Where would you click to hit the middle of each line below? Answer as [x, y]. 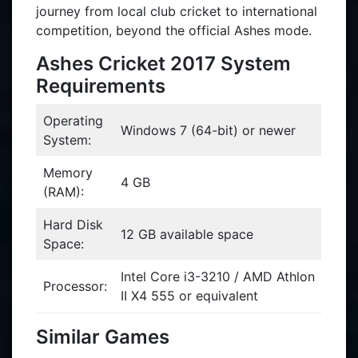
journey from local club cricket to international [177, 11]
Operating [73, 121]
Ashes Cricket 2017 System [163, 64]
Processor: [75, 286]
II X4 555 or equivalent [189, 296]
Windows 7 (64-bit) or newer [208, 130]
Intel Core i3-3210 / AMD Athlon [218, 276]
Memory [68, 173]
